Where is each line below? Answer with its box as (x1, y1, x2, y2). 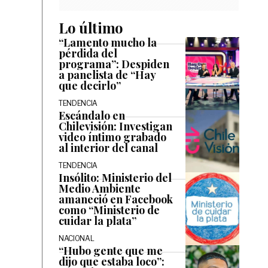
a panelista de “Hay (59, 68, 156, 82)
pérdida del (59, 46, 117, 60)
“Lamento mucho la (59, 35, 157, 50)
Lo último (59, 18, 124, 37)
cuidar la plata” (59, 214, 136, 228)
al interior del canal (59, 141, 158, 155)
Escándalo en (59, 108, 125, 123)
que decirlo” (59, 78, 121, 93)
